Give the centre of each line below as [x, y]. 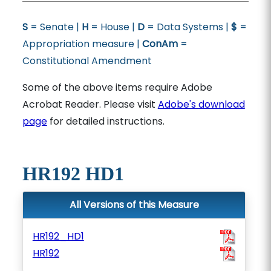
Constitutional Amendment [87, 61]
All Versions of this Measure [134, 205]
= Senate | [54, 27]
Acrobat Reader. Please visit [90, 104]
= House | [113, 27]
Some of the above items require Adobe [117, 87]
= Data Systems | [188, 27]
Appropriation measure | [82, 44]
